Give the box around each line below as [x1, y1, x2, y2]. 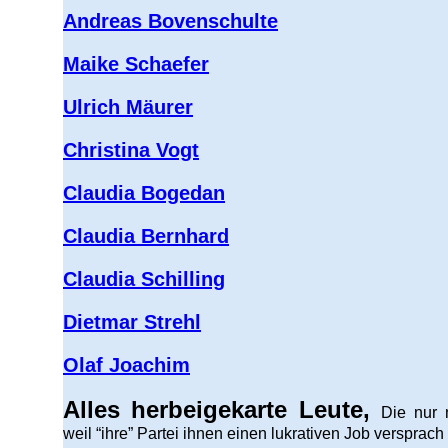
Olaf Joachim [63, 354, 190, 376]
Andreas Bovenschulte [63, 10, 278, 32]
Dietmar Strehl [63, 311, 201, 333]
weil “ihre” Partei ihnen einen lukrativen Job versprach [63, 425, 444, 442]
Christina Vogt [63, 139, 199, 161]
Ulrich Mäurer [63, 96, 193, 118]
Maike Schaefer [63, 53, 209, 75]
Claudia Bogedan [63, 182, 225, 204]
